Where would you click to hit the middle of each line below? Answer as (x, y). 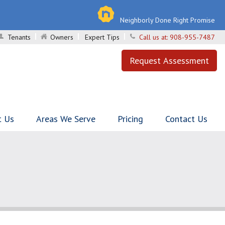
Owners (62, 37)
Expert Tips (102, 37)
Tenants (19, 37)
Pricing (130, 119)
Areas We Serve (66, 119)
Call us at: (154, 37)
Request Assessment (169, 61)
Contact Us (186, 119)
